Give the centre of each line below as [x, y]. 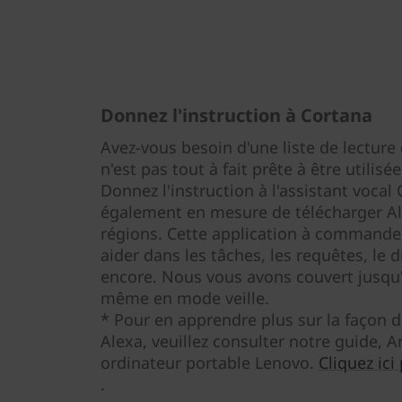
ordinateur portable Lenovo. [210, 363]
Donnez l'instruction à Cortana [236, 115]
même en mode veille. [185, 298]
